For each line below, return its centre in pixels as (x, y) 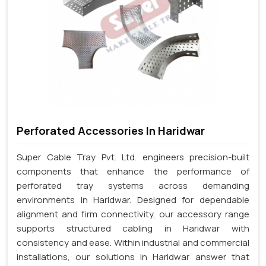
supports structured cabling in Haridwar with (133, 229)
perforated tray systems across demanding (133, 186)
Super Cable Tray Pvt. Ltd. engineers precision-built (133, 157)
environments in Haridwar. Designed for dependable (133, 200)
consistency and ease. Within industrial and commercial (133, 243)
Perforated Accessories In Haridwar (111, 131)
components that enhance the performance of (133, 172)
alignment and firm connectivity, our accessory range (133, 214)
